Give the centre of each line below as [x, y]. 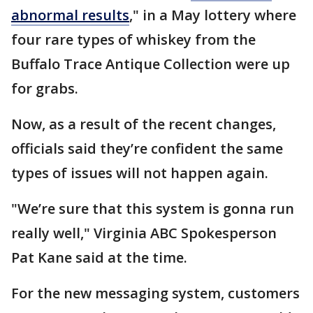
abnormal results [70, 15]
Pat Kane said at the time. [101, 258]
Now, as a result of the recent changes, [144, 124]
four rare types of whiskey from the [133, 40]
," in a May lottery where [213, 15]
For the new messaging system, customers [155, 293]
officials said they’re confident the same [147, 149]
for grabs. [46, 89]
